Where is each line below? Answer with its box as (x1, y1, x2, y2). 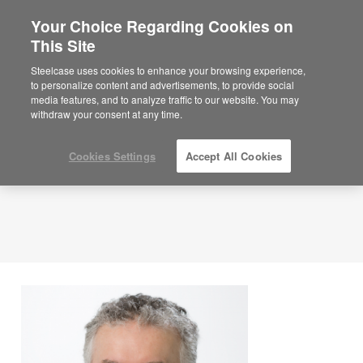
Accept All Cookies (185, 148, 283, 164)
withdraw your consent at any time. (31, 107, 183, 121)
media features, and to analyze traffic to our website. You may (31, 92, 300, 106)
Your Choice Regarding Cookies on (31, 15, 294, 37)
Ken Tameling (111, 46, 207, 70)
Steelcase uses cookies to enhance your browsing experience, (31, 63, 306, 77)
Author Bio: (17, 46, 111, 70)
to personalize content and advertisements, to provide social (31, 78, 295, 92)
